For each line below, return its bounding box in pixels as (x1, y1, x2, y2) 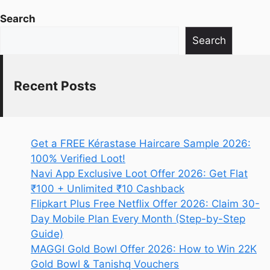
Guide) (31, 227, 63, 240)
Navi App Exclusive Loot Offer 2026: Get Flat (31, 167, 248, 180)
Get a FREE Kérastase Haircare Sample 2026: (31, 137, 251, 149)
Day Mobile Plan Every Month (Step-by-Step (31, 212, 245, 225)
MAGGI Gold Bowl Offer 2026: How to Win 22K (31, 242, 257, 255)
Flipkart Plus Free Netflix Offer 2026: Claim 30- (31, 197, 260, 210)
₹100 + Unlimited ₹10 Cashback (31, 182, 184, 195)
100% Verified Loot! (31, 152, 125, 165)
